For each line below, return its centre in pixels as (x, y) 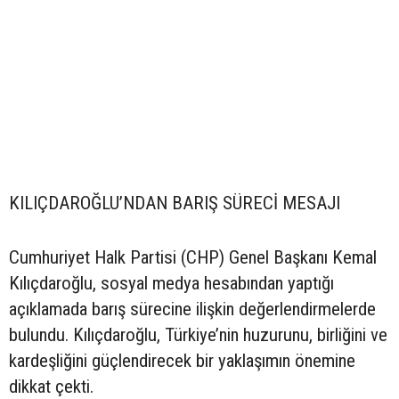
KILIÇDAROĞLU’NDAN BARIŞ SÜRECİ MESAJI (175, 204)
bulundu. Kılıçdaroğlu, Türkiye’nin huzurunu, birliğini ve (198, 335)
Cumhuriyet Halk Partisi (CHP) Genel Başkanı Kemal (193, 258)
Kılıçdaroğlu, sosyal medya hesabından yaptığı (171, 284)
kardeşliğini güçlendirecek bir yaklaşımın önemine (182, 361)
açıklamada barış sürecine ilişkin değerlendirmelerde (192, 309)
